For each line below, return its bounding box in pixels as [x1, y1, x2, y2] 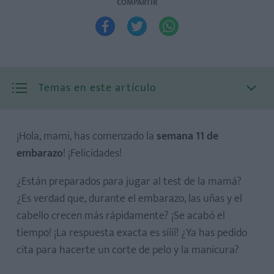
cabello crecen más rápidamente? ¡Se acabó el [17, 207, 225, 225]
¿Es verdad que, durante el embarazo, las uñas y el [17, 190, 242, 208]
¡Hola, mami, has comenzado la [17, 127, 157, 146]
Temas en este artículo [39, 79, 157, 97]
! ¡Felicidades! [63, 144, 122, 163]
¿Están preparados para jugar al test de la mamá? [17, 172, 242, 191]
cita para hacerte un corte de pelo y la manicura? [17, 241, 239, 259]
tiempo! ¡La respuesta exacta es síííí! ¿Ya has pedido [17, 224, 247, 242]
